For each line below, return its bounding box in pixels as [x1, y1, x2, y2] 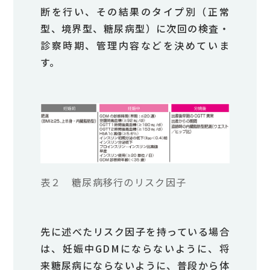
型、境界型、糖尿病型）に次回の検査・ [40, 21, 230, 36]
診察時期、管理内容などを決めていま [40, 38, 230, 53]
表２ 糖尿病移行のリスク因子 [40, 175, 187, 190]
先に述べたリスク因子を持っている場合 [40, 224, 230, 239]
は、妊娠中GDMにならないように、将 [40, 241, 230, 256]
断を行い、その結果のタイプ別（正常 [40, 4, 230, 19]
